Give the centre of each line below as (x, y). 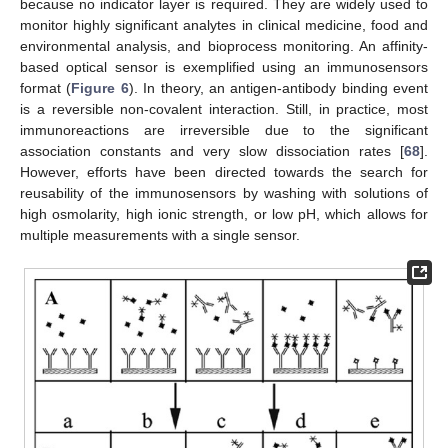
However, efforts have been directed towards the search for (224, 171)
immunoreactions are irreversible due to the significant (224, 129)
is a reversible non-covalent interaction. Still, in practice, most (224, 108)
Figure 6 (100, 87)
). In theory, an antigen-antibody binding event (278, 87)
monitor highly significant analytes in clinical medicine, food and (224, 24)
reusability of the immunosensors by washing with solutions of (224, 192)
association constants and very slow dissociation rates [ (212, 150)
